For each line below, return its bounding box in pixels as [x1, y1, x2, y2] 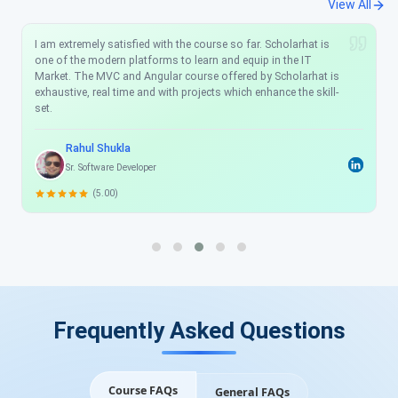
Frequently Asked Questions [52, 317, 346, 345]
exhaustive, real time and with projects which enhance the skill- [35, 86, 338, 99]
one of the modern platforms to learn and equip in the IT [35, 54, 312, 68]
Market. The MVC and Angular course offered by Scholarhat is [35, 70, 339, 84]
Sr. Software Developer [66, 162, 156, 174]
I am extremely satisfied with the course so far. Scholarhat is [35, 38, 330, 52]
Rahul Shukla [66, 142, 131, 155]
